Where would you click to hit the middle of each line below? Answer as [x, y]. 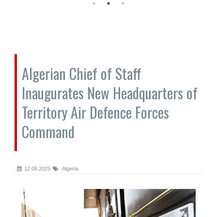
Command [48, 132]
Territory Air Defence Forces [95, 112]
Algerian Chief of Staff [81, 73]
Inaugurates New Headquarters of [110, 93]
